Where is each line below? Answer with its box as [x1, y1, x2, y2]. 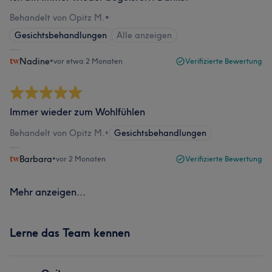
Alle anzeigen [117, 30, 172, 41]
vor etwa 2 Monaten [53, 56, 123, 66]
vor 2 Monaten [56, 154, 106, 163]
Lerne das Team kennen [10, 226, 130, 240]
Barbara [19, 154, 52, 165]
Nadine [19, 56, 50, 67]
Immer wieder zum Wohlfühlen [10, 106, 145, 118]
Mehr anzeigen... [10, 186, 86, 198]
